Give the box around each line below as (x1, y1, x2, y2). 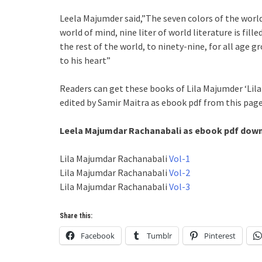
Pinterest (204, 230, 236, 241)
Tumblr (147, 230, 172, 241)
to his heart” (60, 54, 111, 66)
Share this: (60, 212, 92, 220)
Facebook (81, 230, 115, 241)
